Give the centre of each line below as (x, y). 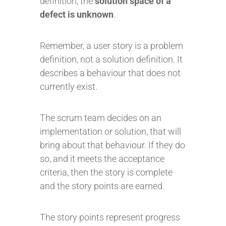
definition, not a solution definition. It (111, 59)
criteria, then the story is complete (106, 172)
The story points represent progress (110, 217)
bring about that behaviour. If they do (112, 145)
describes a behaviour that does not (110, 73)
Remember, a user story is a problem (111, 46)
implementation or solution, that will (110, 131)
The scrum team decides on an (101, 118)
